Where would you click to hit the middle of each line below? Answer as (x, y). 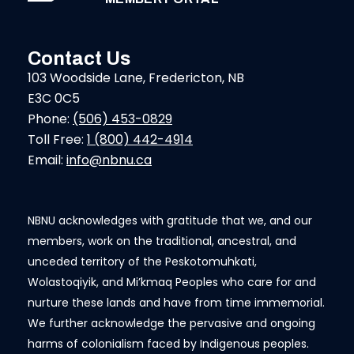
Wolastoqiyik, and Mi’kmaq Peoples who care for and (172, 282)
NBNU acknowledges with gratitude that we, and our (170, 220)
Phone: (50, 119)
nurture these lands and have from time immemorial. (176, 303)
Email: (47, 160)
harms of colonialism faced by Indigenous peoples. (168, 344)
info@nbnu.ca (109, 160)
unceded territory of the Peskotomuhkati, (142, 262)
